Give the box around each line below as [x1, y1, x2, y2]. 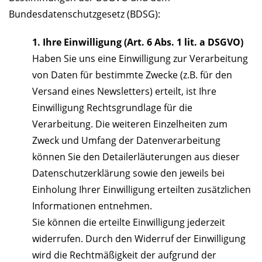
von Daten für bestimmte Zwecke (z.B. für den [32, 68, 232, 82]
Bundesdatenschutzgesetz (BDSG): [9, 8, 160, 21]
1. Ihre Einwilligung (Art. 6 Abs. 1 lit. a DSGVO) [32, 36, 243, 49]
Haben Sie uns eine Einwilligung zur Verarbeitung [32, 52, 248, 65]
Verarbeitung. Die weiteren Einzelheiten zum [32, 118, 227, 131]
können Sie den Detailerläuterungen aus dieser [32, 150, 240, 164]
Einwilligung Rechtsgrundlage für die [32, 101, 192, 115]
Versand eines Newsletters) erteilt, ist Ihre [32, 85, 216, 98]
